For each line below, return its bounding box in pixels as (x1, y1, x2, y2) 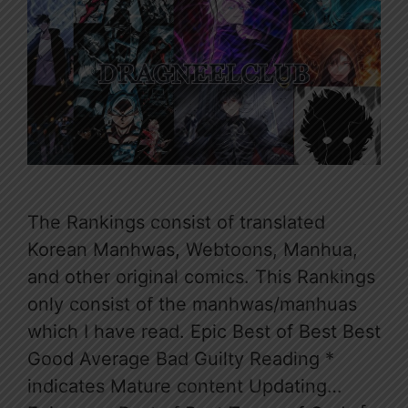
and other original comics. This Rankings (27, 265, 375, 288)
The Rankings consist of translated (27, 210, 325, 233)
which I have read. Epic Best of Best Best (27, 320, 381, 342)
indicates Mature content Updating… (27, 374, 342, 397)
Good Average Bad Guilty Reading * (27, 347, 334, 370)
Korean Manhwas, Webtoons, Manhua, (27, 238, 358, 260)
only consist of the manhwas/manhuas (27, 292, 357, 315)
